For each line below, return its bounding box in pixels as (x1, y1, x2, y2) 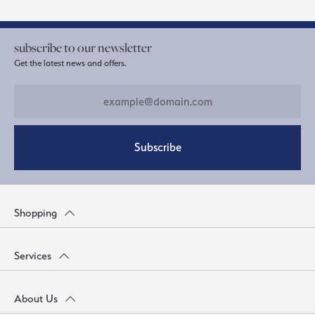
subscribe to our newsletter (14, 38, 152, 56)
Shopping (14, 206, 57, 219)
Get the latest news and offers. (14, 57, 127, 68)
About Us (14, 292, 58, 305)
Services (14, 249, 51, 262)
